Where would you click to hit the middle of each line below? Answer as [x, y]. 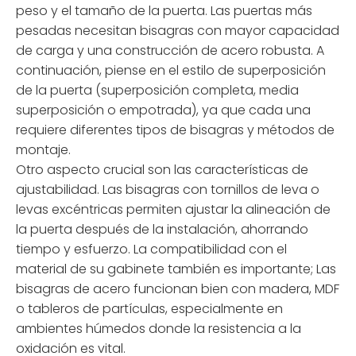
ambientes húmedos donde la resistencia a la [159, 328]
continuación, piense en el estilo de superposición [171, 70]
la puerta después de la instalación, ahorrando [162, 229]
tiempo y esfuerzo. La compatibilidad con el [151, 249]
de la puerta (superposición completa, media [157, 90]
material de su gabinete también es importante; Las [176, 269]
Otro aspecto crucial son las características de [162, 169]
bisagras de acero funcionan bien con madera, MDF [178, 288]
